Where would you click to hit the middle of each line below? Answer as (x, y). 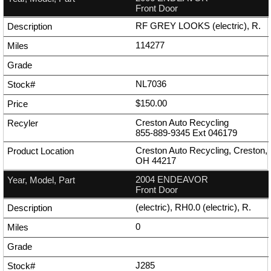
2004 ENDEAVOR (172, 180)
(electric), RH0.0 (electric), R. (193, 207)
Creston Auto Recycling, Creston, (201, 151)
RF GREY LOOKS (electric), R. (198, 26)
